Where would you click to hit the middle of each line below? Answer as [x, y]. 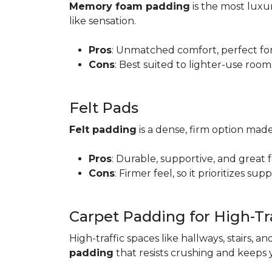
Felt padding [103, 130]
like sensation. [103, 21]
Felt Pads [104, 108]
